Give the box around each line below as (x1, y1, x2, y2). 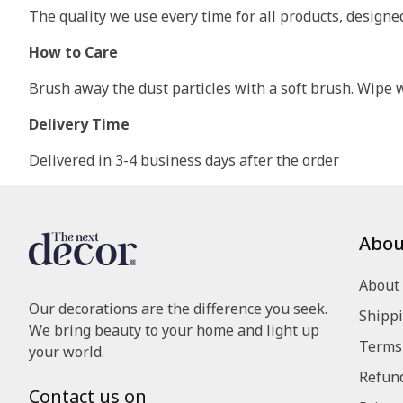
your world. (29, 342, 104, 363)
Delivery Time (29, 114, 130, 135)
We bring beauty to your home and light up (29, 320, 319, 341)
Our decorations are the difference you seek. (29, 299, 327, 319)
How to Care (29, 42, 118, 63)
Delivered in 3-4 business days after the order (29, 150, 339, 171)
